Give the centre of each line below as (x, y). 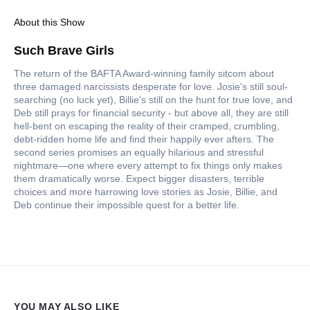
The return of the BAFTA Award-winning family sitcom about (144, 74)
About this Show (49, 22)
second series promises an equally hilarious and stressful (139, 153)
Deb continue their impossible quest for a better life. (127, 205)
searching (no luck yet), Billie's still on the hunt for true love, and (153, 100)
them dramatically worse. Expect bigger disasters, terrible (139, 179)
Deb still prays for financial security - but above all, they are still (151, 113)
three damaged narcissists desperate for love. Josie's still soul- (151, 87)
